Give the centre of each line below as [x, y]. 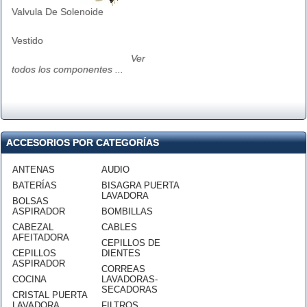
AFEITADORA [41, 237]
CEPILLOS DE [131, 243]
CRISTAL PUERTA [50, 295]
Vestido [27, 40]
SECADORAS [130, 290]
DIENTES [121, 253]
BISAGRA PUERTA [140, 185]
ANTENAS [34, 170]
